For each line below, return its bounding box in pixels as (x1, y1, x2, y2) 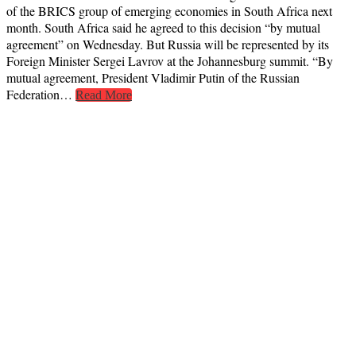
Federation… (6, 86, 75, 103)
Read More (75, 88, 132, 103)
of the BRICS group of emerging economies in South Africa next (6, 2, 332, 20)
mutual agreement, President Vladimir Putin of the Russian (6, 69, 300, 87)
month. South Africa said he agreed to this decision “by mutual (6, 19, 320, 37)
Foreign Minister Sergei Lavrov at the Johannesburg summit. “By (6, 52, 333, 70)
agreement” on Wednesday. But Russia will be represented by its (6, 36, 329, 53)
